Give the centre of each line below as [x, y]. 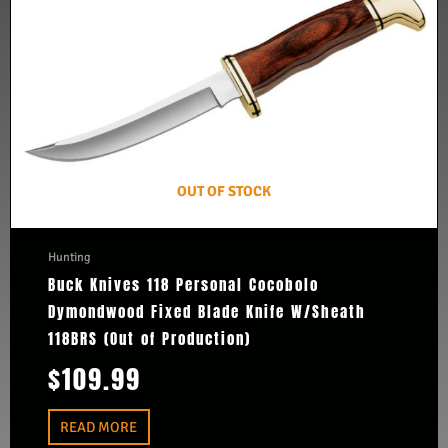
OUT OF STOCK [224, 190]
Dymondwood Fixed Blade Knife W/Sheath [206, 311]
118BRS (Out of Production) [149, 338]
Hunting [69, 257]
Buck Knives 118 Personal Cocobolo [183, 284]
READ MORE [99, 426]
